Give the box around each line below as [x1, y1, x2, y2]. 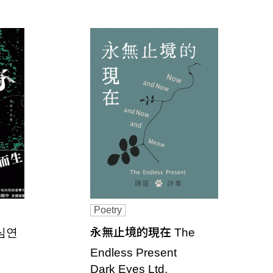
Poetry [94, 205, 122, 215]
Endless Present [90, 246, 177, 259]
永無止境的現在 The [90, 226, 195, 239]
